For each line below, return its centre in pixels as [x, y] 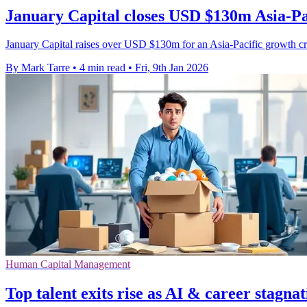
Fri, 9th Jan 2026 [172, 68]
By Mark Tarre [38, 68]
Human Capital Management [68, 265]
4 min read [102, 68]
